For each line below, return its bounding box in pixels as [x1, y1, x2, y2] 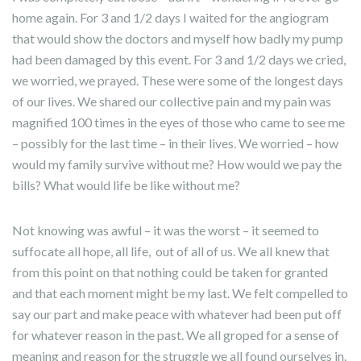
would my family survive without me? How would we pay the [12, 156, 342, 172]
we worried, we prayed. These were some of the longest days [12, 73, 343, 88]
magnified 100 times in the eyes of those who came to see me [12, 114, 345, 130]
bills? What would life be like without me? [12, 177, 240, 193]
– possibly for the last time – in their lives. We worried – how [12, 135, 338, 151]
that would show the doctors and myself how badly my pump [12, 31, 343, 46]
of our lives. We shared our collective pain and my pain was [12, 93, 331, 109]
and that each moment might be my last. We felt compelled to [12, 285, 348, 301]
